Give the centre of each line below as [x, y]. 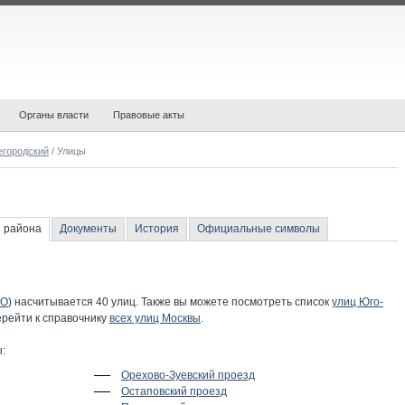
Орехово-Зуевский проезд [188, 375]
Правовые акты [149, 115]
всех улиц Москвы [155, 318]
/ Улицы [67, 151]
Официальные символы [259, 229]
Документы [88, 229]
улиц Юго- [358, 302]
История [157, 229]
